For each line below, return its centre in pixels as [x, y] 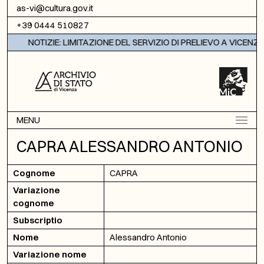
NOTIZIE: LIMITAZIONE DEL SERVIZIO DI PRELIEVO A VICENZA [142, 42]
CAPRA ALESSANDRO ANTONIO [130, 146]
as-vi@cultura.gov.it [55, 8]
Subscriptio [38, 220]
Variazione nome [50, 254]
